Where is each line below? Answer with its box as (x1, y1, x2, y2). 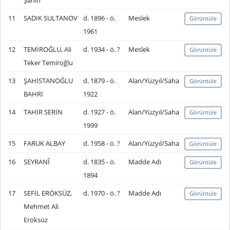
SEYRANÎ (23, 157, 50, 166)
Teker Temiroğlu (23, 58, 73, 67)
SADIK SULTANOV (23, 13, 78, 23)
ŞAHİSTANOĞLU (23, 76, 73, 85)
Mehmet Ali (23, 202, 59, 211)
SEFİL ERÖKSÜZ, (23, 188, 72, 198)
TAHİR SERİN (23, 107, 63, 117)
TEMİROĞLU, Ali (23, 45, 71, 54)
